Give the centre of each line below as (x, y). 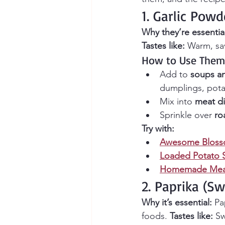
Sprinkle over (187, 115)
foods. (156, 216)
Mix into (177, 102)
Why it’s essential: (177, 203)
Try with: (158, 129)
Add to (175, 75)
